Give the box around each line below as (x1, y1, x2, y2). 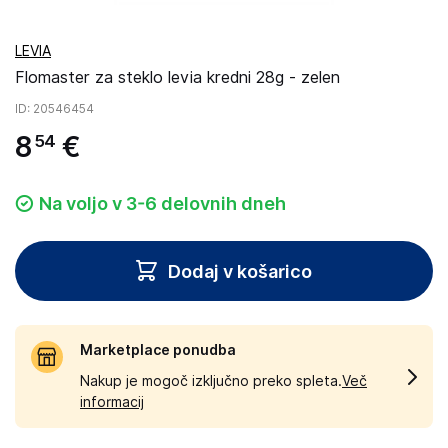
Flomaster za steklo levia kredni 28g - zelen (15, 68, 340, 87)
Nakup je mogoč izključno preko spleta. (80, 373, 342, 389)
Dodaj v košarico (168, 260, 312, 282)
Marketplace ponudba (80, 342, 236, 358)
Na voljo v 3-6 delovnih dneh (39, 193, 286, 214)
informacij (80, 394, 144, 410)
